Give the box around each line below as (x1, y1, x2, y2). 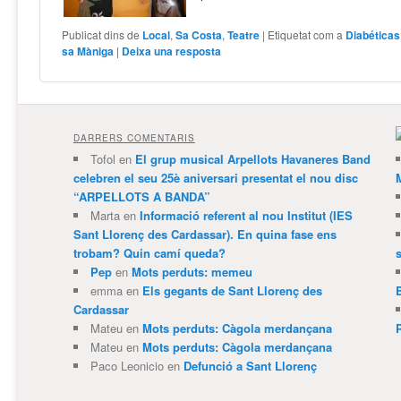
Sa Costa (175, 27, 223, 44)
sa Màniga (62, 43, 115, 60)
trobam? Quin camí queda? (73, 244, 226, 262)
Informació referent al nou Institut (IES (139, 207, 353, 225)
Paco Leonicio (90, 357, 164, 375)
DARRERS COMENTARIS (73, 132, 195, 145)
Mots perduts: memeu (131, 263, 252, 281)
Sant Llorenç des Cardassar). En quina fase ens (73, 226, 337, 243)
